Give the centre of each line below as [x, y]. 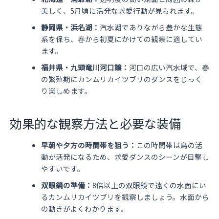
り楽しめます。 [66, 91]
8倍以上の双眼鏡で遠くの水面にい [149, 185]
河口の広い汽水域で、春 [169, 67]
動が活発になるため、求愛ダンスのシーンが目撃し [125, 157]
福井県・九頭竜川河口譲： [85, 67]
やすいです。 [63, 169]
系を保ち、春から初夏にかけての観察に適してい [121, 39]
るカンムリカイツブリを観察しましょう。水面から [125, 197]
